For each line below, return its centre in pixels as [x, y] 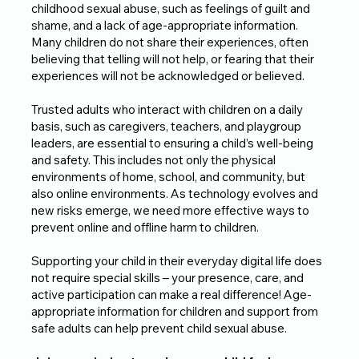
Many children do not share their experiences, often [170, 42]
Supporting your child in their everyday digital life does [177, 260]
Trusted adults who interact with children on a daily [167, 109]
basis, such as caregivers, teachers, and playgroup [167, 126]
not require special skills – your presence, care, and [168, 277]
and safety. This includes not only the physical [154, 159]
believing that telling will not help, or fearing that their [173, 58]
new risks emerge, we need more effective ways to [171, 210]
